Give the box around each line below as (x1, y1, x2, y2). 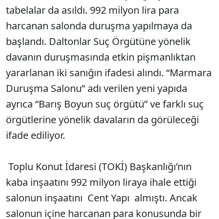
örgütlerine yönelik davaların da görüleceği (6, 113, 199, 126)
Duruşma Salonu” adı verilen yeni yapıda (6, 82, 187, 95)
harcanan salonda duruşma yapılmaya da (6, 19, 192, 32)
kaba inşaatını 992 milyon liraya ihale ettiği (6, 175, 199, 189)
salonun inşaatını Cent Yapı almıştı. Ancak (6, 191, 197, 204)
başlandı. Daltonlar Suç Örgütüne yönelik (6, 35, 191, 48)
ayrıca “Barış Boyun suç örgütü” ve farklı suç (6, 97, 204, 110)
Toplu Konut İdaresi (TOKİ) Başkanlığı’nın (6, 160, 192, 173)
